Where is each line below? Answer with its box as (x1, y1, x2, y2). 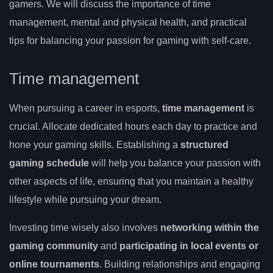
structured (180, 140, 229, 151)
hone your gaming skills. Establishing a (9, 140, 180, 151)
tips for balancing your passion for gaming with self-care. (9, 35, 251, 46)
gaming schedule (9, 158, 89, 169)
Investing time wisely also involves (9, 222, 160, 233)
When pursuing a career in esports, (9, 103, 162, 114)
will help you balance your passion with (89, 158, 261, 169)
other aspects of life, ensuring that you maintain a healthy (9, 176, 253, 187)
